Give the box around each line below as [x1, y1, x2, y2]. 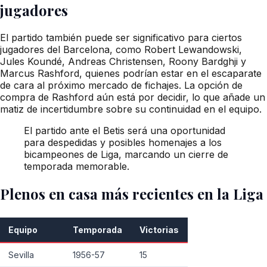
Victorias [139, 225, 179, 235]
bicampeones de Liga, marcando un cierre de [24, 148, 228, 161]
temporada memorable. [24, 160, 129, 173]
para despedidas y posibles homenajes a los [24, 136, 222, 149]
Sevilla [8, 250, 35, 260]
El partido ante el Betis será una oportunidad [24, 125, 225, 137]
